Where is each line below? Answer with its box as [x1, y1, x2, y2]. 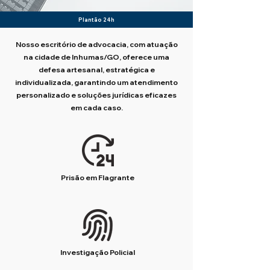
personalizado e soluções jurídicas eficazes [16, 90, 177, 99]
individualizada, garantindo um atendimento [15, 78, 178, 87]
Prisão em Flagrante [61, 173, 134, 182]
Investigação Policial [60, 248, 135, 257]
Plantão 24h [78, 16, 115, 23]
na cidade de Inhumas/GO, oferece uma [24, 52, 169, 61]
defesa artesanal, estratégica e [38, 65, 155, 74]
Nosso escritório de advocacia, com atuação [15, 40, 178, 49]
